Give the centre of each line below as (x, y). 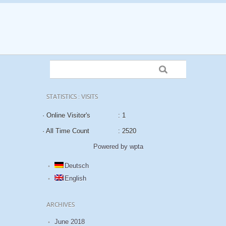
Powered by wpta (118, 146)
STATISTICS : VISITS (72, 97)
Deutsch (77, 165)
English (75, 178)
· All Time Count (66, 131)
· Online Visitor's (66, 115)
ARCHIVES (61, 205)
